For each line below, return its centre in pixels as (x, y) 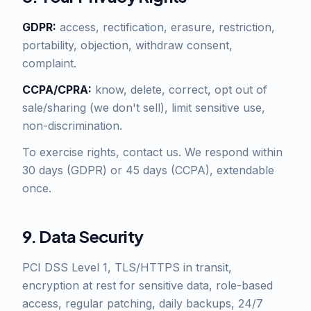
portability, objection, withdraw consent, (127, 45)
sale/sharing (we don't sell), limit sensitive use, (144, 108)
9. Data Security (83, 236)
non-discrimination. (72, 126)
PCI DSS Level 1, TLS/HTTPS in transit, (127, 267)
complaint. (49, 63)
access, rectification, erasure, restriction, (166, 27)
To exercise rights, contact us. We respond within (152, 152)
